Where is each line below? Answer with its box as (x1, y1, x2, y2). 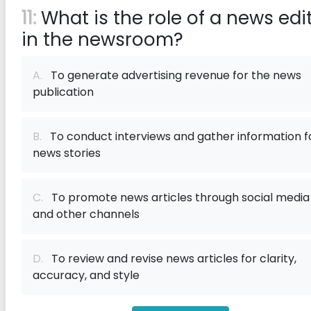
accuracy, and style (33, 267, 140, 283)
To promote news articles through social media (43, 190, 310, 205)
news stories (33, 145, 101, 161)
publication (33, 84, 94, 100)
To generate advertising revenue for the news (42, 67, 301, 83)
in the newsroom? (22, 27, 183, 52)
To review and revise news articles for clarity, (43, 251, 296, 267)
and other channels (33, 206, 140, 222)
